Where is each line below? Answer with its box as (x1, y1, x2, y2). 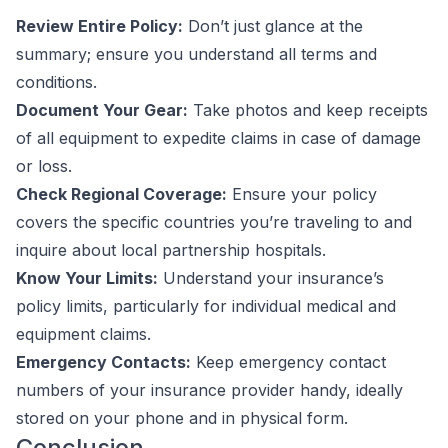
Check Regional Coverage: (16, 184, 227, 204)
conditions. (16, 72, 97, 92)
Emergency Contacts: (16, 352, 191, 372)
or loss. (16, 156, 72, 176)
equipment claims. (16, 324, 151, 344)
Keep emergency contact (191, 352, 386, 372)
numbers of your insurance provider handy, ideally (16, 380, 403, 400)
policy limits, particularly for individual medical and (16, 296, 396, 316)
